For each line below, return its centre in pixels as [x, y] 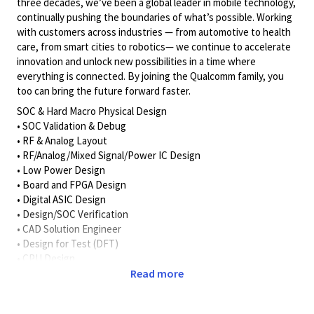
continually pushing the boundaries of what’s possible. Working [155, 17]
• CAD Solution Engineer [69, 229]
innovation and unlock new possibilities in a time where [136, 61]
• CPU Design [46, 258]
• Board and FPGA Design [71, 185]
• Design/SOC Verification [73, 214]
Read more [157, 273]
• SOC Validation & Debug [71, 126]
